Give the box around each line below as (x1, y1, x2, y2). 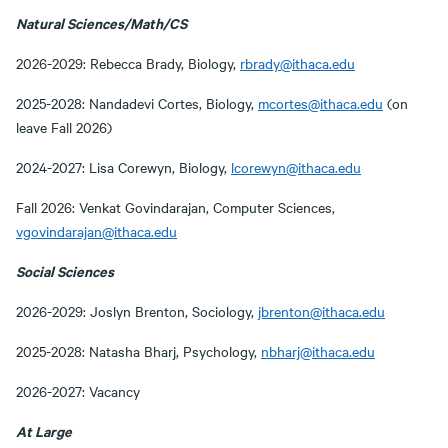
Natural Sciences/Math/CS (16, 12, 187, 33)
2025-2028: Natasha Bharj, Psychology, (16, 341, 261, 361)
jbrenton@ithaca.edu (258, 301, 385, 321)
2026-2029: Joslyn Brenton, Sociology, (16, 301, 258, 321)
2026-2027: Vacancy (16, 381, 140, 401)
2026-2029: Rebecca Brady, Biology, (16, 53, 240, 73)
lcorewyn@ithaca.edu (231, 157, 361, 177)
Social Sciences (16, 260, 114, 281)
